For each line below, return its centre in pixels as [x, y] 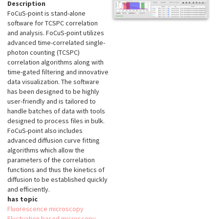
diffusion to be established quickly [57, 180]
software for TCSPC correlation [53, 23]
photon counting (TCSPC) [44, 53]
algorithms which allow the [46, 150]
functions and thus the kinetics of [56, 170]
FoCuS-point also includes [45, 131]
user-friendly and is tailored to [52, 101]
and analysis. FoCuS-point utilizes [56, 33]
